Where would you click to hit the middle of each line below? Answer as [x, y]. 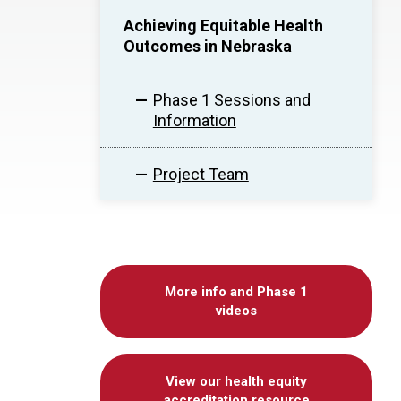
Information [194, 120]
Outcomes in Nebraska [208, 46]
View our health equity [236, 381]
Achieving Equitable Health [223, 26]
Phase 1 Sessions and [231, 100]
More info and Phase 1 [236, 292]
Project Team [200, 174]
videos [236, 311]
